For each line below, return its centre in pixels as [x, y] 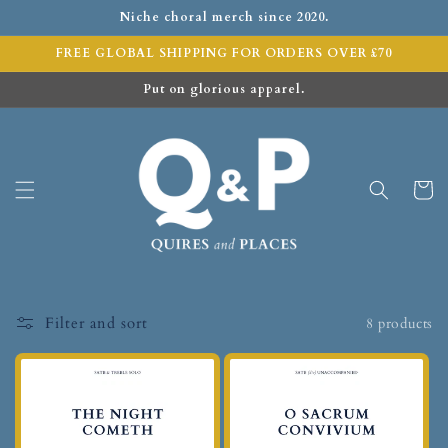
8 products [399, 323]
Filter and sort [96, 323]
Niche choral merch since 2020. [224, 17]
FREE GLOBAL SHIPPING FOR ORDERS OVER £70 [224, 53]
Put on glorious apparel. [224, 89]
